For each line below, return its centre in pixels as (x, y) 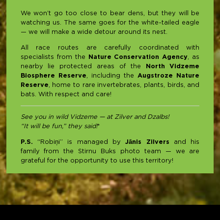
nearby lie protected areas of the (83, 67)
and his (184, 142)
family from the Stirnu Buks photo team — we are (110, 151)
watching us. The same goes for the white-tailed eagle (110, 23)
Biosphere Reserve (53, 76)
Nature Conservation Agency (138, 57)
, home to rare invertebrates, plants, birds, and (124, 85)
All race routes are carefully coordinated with (110, 48)
